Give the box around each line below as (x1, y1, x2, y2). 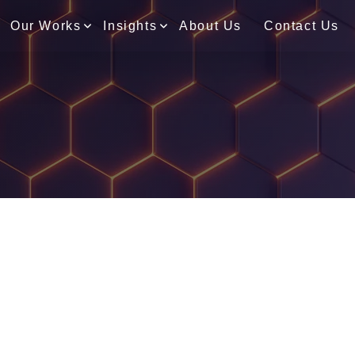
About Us (179, 18, 242, 32)
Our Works (10, 18, 82, 32)
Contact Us (264, 18, 339, 32)
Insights (103, 18, 158, 32)
